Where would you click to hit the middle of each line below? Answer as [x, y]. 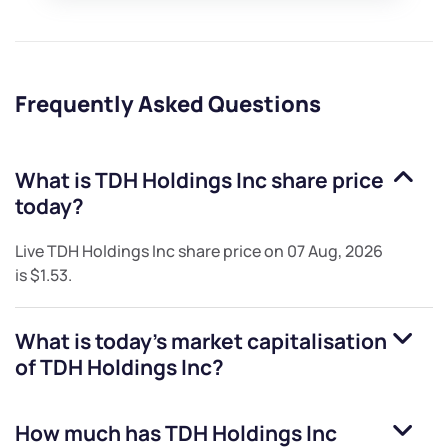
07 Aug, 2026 [335, 251]
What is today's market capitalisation [201, 341]
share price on [231, 251]
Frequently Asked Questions [168, 104]
